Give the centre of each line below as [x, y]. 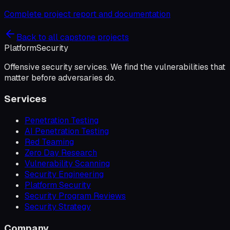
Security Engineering [64, 175]
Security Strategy [58, 207]
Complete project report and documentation [87, 14]
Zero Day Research [61, 153]
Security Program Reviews [75, 196]
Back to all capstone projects [73, 37]
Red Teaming [49, 142]
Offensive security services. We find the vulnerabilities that [115, 67]
